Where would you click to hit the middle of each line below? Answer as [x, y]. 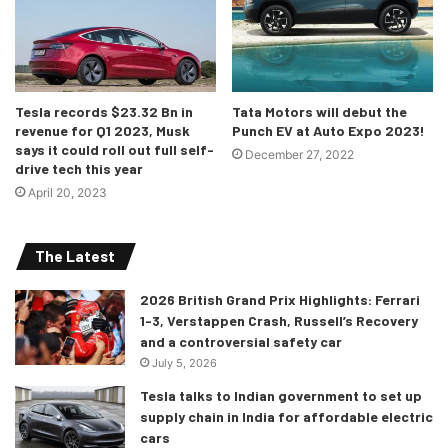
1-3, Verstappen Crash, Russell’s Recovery [279, 321]
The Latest [75, 256]
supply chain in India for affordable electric [286, 417]
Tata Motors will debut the [319, 112]
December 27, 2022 [299, 155]
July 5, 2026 [184, 363]
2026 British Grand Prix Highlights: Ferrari [280, 300]
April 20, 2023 [67, 193]
